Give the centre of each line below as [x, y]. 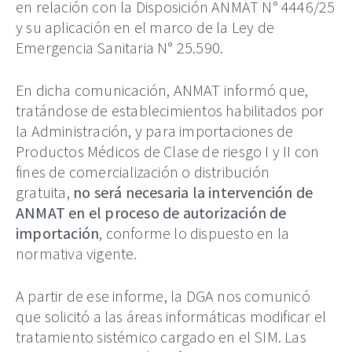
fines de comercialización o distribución [143, 172]
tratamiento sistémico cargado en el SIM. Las [161, 337]
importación [58, 233]
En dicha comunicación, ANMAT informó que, [162, 90]
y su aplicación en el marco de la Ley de [145, 27]
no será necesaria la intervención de [193, 192]
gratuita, [44, 192]
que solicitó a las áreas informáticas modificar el [171, 317]
